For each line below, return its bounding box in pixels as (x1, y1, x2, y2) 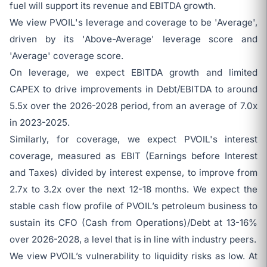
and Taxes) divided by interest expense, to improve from (10, 167, 257, 178)
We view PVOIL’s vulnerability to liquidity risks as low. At (10, 250, 257, 262)
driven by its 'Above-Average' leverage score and (10, 33, 257, 45)
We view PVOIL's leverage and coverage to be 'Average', (10, 17, 257, 28)
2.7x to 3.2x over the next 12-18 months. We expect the (10, 184, 257, 195)
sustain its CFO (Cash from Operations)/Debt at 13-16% (10, 217, 257, 228)
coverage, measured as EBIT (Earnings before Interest (10, 150, 257, 162)
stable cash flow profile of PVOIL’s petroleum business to (10, 200, 257, 212)
